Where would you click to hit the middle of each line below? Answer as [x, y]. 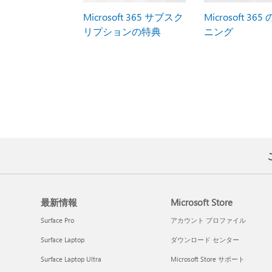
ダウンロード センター [205, 239]
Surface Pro [58, 220]
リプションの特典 [122, 31]
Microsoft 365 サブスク [133, 16]
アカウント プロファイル [208, 220]
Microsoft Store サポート [207, 259]
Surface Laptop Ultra [71, 259]
